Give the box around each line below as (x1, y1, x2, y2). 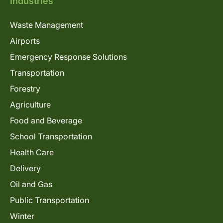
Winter (10, 211, 34, 222)
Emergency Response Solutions (10, 52, 127, 62)
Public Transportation (10, 195, 89, 206)
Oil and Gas (10, 179, 52, 190)
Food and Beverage (10, 115, 82, 126)
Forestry (10, 84, 40, 94)
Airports (10, 36, 40, 46)
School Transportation (10, 131, 92, 142)
